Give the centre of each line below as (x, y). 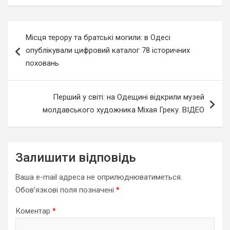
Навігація (37, 28)
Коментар (34, 211)
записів (31, 45)
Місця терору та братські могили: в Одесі (98, 37)
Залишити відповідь (76, 158)
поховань (42, 63)
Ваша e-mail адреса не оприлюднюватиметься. (99, 177)
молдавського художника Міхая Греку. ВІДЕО (123, 110)
